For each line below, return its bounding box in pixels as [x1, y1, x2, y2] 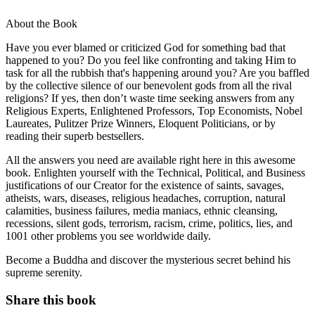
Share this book [6, 292, 96, 307]
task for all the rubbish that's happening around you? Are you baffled [6, 66, 309, 79]
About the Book [6, 17, 77, 30]
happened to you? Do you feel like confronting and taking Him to [6, 53, 296, 66]
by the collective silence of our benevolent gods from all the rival [6, 79, 292, 91]
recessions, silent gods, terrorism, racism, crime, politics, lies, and [6, 217, 292, 229]
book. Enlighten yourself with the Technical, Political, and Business [6, 166, 305, 179]
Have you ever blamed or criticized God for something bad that [6, 41, 285, 53]
